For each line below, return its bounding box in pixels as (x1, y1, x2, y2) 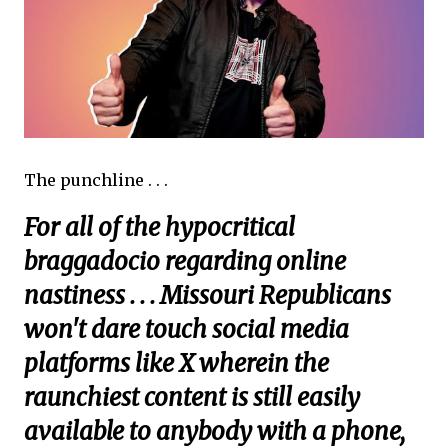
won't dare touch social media (24, 314, 349, 346)
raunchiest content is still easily (24, 382, 360, 414)
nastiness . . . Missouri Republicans (24, 280, 391, 312)
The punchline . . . (24, 170, 168, 191)
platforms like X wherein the (24, 348, 329, 380)
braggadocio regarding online (24, 246, 346, 278)
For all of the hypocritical (24, 212, 295, 244)
